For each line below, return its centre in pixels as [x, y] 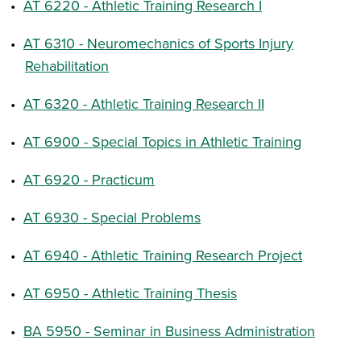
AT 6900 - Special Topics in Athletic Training [162, 141]
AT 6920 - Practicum [89, 179]
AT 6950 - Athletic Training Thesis [130, 293]
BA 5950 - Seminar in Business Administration [169, 331]
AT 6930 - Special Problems [112, 217]
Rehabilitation [67, 66]
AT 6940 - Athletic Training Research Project [163, 255]
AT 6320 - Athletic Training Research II [144, 104]
